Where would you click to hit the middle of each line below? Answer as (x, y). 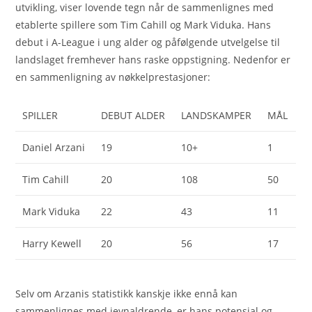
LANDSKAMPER (217, 115)
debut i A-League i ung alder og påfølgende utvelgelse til (148, 42)
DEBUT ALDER (133, 115)
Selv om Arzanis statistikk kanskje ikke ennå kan (127, 294)
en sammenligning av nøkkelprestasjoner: (113, 77)
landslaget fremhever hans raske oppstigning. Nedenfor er (153, 59)
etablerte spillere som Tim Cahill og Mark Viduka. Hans (143, 24)
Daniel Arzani (54, 147)
